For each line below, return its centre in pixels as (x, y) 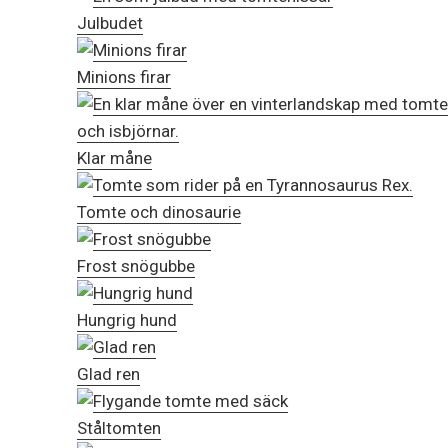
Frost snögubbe (136, 266)
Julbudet (110, 23)
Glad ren (108, 374)
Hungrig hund (127, 320)
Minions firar (124, 77)
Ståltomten (119, 428)
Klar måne (114, 158)
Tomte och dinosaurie (159, 212)
